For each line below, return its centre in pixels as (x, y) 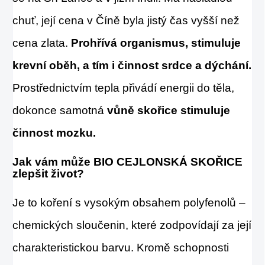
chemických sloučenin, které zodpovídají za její (132, 225)
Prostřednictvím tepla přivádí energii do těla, (123, 88)
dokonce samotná (60, 110)
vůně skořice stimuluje (169, 110)
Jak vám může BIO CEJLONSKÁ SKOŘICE (127, 161)
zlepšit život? (48, 173)
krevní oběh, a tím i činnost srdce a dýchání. (132, 65)
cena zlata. (42, 43)
